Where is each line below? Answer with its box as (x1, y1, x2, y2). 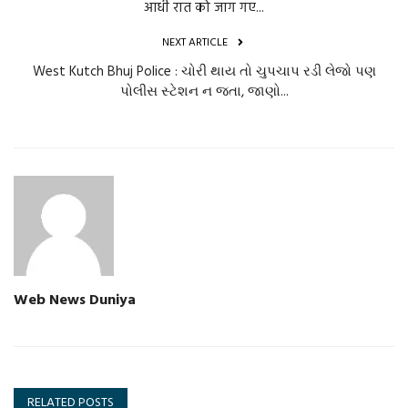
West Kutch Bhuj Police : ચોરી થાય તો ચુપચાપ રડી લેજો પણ (32, 60, 376, 83)
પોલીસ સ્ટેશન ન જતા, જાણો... (119, 80, 289, 103)
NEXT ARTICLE (162, 33, 228, 52)
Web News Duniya (14, 288, 136, 312)
